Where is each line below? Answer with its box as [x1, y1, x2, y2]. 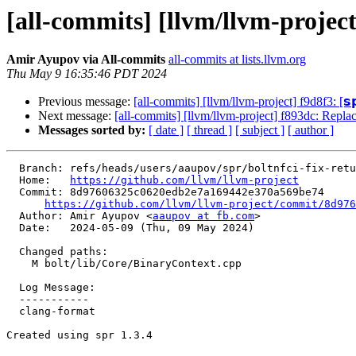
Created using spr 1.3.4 [6, 329, 153, 342]
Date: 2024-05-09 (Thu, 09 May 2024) [6, 222, 19, 234]
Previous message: [38, 95, 133, 109]
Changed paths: [6, 246, 19, 258]
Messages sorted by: [38, 123, 145, 137]
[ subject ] [235, 123, 284, 137]
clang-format [6, 305, 19, 318]
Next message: [38, 109, 114, 123]
